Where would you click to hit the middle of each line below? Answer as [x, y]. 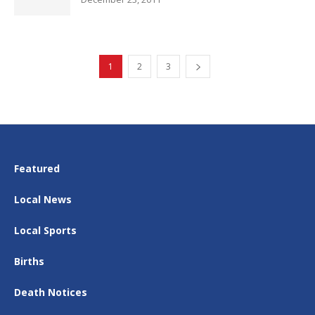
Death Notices [51, 292]
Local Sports [45, 230]
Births [29, 261]
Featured [37, 168]
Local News [43, 199]
